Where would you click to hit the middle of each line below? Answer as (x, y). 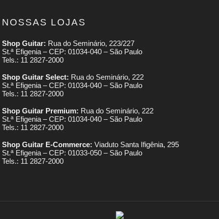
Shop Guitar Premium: (41, 111)
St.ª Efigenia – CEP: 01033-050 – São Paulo (72, 153)
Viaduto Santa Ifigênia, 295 (136, 145)
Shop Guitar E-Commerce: (47, 145)
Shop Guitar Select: (36, 77)
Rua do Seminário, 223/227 (90, 44)
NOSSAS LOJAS (44, 22)
